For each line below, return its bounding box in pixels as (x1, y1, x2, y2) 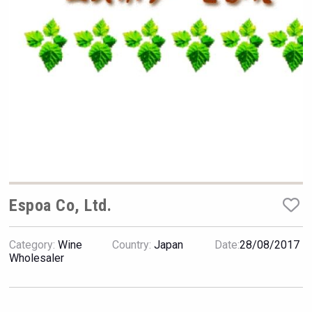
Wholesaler (9, 251, 65, 265)
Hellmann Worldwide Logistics (72, 33, 240, 50)
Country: (111, 238, 151, 252)
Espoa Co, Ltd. (9, 196, 112, 216)
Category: (9, 238, 56, 252)
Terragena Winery (107, 250, 205, 266)
